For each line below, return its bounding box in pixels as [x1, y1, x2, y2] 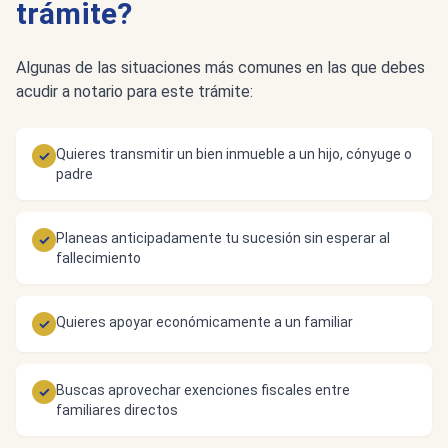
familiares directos [56, 402, 178, 418]
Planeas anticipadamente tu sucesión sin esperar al [56, 230, 390, 246]
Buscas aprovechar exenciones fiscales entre [56, 382, 350, 398]
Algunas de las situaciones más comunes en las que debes [16, 58, 425, 77]
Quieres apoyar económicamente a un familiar [56, 314, 353, 330]
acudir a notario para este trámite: [16, 82, 253, 101]
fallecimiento [56, 250, 141, 266]
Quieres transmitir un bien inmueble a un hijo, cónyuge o [56, 146, 412, 162]
